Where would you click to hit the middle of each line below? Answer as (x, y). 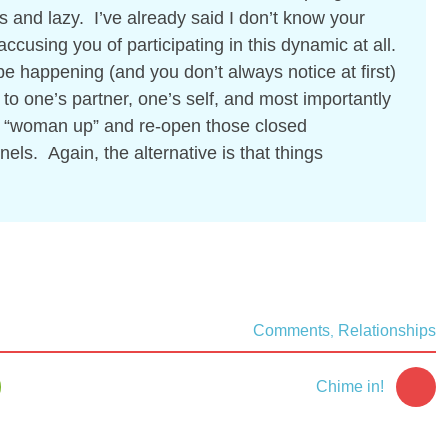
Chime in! (350, 386)
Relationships (387, 330)
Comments (292, 330)
